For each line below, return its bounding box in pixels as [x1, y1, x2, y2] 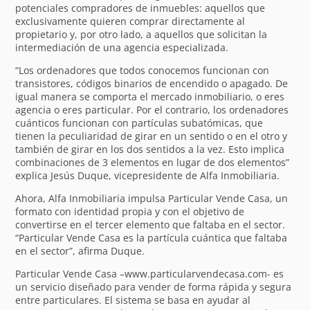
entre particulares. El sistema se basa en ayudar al [15, 293, 251, 307]
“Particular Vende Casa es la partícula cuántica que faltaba [15, 230, 288, 244]
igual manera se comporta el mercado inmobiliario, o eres [15, 89, 285, 103]
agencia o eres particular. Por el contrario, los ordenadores [15, 102, 289, 116]
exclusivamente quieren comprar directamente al [15, 14, 246, 28]
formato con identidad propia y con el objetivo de [15, 204, 245, 218]
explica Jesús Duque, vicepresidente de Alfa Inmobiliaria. [15, 168, 280, 182]
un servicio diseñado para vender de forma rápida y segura [15, 280, 292, 293]
